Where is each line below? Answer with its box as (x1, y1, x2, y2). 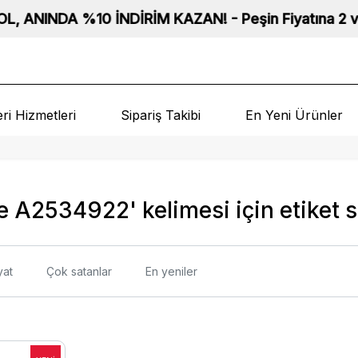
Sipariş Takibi (120, 107, 201, 124)
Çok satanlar (46, 264, 112, 278)
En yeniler (145, 264, 197, 278)
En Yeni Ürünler (245, 107, 343, 124)
